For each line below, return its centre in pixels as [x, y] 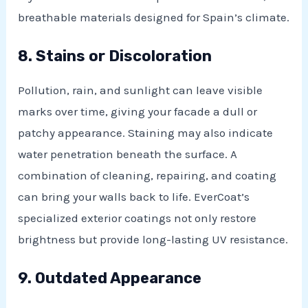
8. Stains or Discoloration [115, 56]
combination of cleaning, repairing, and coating [147, 175]
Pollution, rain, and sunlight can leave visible [141, 90]
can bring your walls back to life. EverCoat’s [134, 196]
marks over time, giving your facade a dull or [138, 111]
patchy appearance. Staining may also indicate [146, 132]
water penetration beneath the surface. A [128, 154]
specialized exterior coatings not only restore [137, 218]
